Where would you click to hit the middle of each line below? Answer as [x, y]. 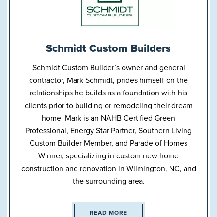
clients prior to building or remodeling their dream [108, 105]
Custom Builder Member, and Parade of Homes [108, 143]
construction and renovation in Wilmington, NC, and [108, 168]
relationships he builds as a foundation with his [108, 93]
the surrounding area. [108, 181]
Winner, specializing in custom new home [108, 156]
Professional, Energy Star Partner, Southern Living [108, 131]
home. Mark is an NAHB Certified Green [108, 118]
